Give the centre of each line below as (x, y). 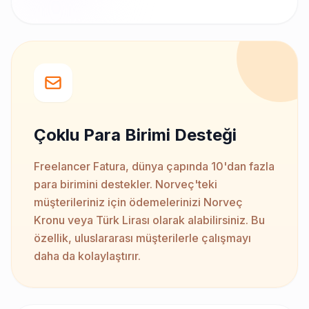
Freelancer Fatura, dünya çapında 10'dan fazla (154, 167)
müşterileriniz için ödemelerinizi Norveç (138, 202)
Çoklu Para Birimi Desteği (135, 135)
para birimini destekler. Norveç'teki (126, 185)
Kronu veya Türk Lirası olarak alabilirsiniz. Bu (149, 220)
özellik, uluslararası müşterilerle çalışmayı (142, 238)
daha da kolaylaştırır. (87, 256)
